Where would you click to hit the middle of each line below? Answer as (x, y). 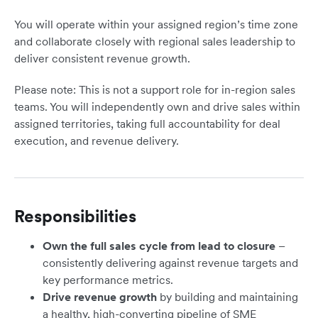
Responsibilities (75, 216)
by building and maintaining (227, 297)
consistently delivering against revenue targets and (170, 263)
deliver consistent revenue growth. (102, 59)
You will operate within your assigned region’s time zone (156, 24)
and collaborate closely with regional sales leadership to (155, 42)
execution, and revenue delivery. (97, 141)
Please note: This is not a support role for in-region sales (155, 90)
